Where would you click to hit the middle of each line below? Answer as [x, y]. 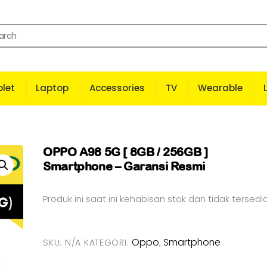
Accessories [117, 88]
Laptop [52, 88]
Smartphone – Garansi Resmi [124, 166]
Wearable [220, 88]
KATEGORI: [108, 242]
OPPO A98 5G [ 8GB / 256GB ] [125, 152]
